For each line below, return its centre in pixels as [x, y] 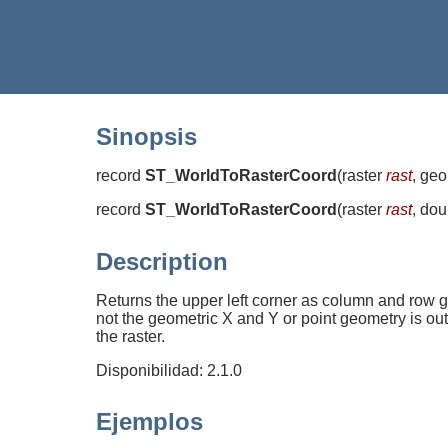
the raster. [130, 336]
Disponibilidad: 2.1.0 [169, 370]
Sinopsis [146, 136]
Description [162, 261]
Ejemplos [149, 422]
